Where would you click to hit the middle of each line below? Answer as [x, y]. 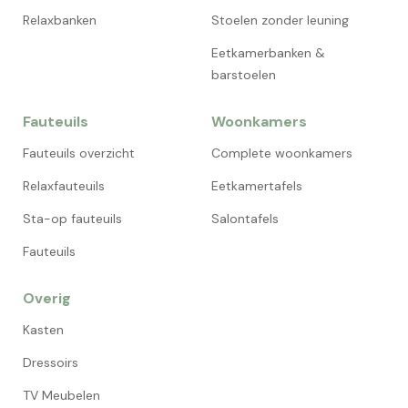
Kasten [43, 330]
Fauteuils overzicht [79, 153]
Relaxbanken [60, 20]
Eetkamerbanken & [268, 53]
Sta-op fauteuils [72, 219]
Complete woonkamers [282, 153]
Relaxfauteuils [64, 186]
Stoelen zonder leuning [280, 20]
